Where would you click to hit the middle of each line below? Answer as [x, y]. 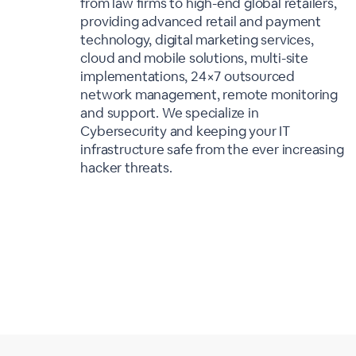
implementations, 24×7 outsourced [188, 76]
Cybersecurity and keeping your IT [185, 131]
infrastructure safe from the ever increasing [212, 149]
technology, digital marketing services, [197, 40]
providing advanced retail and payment [201, 21]
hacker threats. [126, 168]
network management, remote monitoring [209, 95]
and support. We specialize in [170, 113]
